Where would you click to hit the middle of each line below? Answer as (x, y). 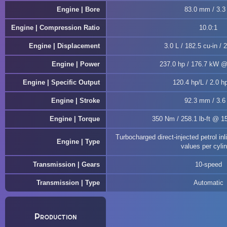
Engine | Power (76, 64)
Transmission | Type (68, 183)
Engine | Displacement (64, 46)
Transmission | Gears (66, 164)
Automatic (208, 183)
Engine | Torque (75, 119)
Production (55, 216)
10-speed (208, 164)
